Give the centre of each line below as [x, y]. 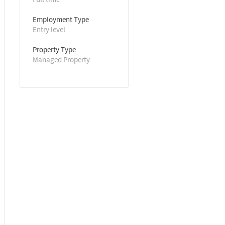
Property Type [54, 49]
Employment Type [61, 19]
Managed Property [61, 60]
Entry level [49, 29]
